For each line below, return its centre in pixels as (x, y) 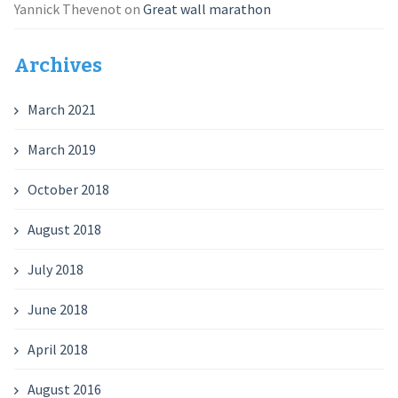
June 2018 (57, 309)
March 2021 (61, 109)
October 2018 (68, 189)
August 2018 (64, 229)
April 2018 (57, 349)
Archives (58, 65)
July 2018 (55, 269)
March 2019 (61, 149)
